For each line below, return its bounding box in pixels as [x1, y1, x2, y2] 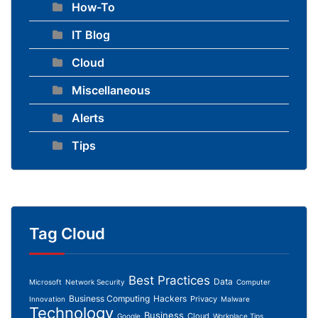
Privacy [190, 293, 217, 304]
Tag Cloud [29, 224, 105, 243]
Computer [236, 277, 270, 286]
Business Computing [69, 292, 150, 304]
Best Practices [128, 273, 210, 287]
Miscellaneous [72, 82, 150, 97]
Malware [221, 294, 250, 303]
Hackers [153, 292, 187, 304]
